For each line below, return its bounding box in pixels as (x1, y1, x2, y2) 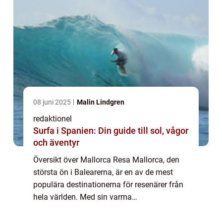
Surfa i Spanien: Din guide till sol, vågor (33, 125, 188, 136)
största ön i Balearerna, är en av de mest (33, 167, 173, 177)
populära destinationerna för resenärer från (33, 180, 183, 190)
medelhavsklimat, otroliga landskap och (33, 205, 172, 215)
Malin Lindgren (77, 98, 124, 107)
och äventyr (33, 137, 79, 148)
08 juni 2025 (33, 98, 72, 107)
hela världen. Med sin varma (33, 192, 132, 202)
